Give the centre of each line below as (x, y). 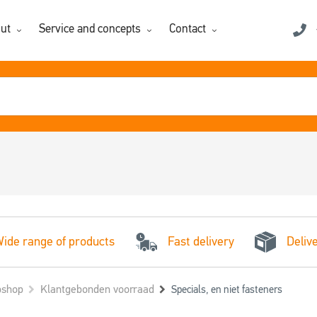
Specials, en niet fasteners (226, 289)
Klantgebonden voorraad (97, 290)
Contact (188, 30)
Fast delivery (201, 242)
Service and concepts (90, 30)
